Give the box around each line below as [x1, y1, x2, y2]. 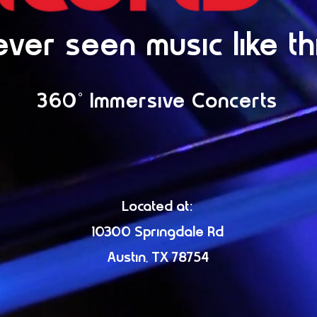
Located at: [122, 200, 193, 214]
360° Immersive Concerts [37, 92, 278, 113]
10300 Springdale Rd [91, 226, 224, 240]
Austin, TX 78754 [107, 251, 208, 265]
